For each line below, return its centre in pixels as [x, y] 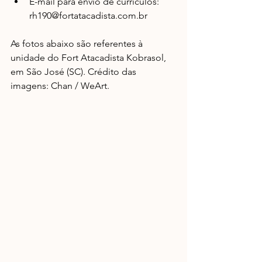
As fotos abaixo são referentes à [78, 44]
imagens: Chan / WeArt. [60, 86]
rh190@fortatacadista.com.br [91, 15]
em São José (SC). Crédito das [75, 72]
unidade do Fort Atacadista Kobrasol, [89, 58]
